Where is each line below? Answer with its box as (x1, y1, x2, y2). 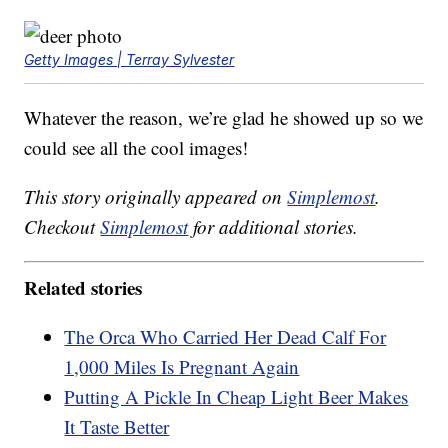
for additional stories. (188, 214, 359, 239)
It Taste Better (64, 413, 170, 439)
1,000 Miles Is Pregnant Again (64, 353, 300, 379)
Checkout (24, 214, 101, 239)
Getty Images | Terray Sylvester (24, 51, 235, 68)
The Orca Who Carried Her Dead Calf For (64, 323, 387, 349)
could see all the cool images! (24, 135, 249, 160)
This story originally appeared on (24, 184, 288, 209)
